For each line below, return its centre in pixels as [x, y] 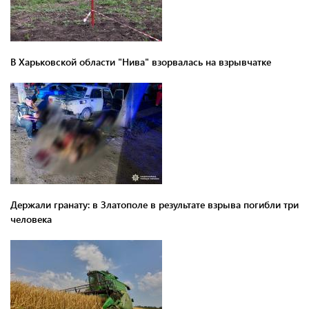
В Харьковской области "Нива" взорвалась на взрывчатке [141, 61]
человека [31, 219]
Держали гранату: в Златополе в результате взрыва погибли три [154, 204]
